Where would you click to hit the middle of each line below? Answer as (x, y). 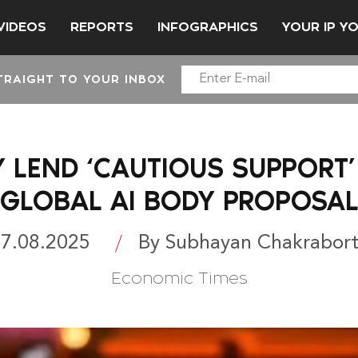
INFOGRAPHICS (208, 27)
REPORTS (102, 27)
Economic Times (179, 278)
